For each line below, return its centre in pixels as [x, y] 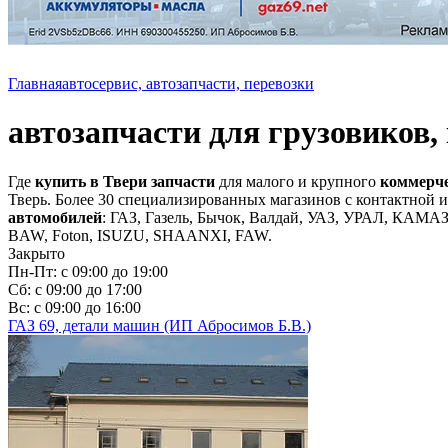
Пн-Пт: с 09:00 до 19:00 [88, 271]
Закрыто [36, 253]
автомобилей [55, 217]
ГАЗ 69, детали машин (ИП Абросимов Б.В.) [159, 325]
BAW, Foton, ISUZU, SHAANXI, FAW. [142, 235]
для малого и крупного [297, 181]
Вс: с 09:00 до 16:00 [74, 307]
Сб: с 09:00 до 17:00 [75, 289]
